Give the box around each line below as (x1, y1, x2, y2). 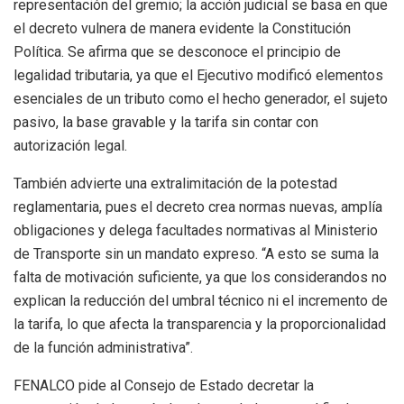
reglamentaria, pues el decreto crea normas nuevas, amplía (14, 197, 382, 216)
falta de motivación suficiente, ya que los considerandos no (14, 268, 387, 286)
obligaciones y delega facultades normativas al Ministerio (14, 221, 378, 239)
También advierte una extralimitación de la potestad (14, 174, 337, 192)
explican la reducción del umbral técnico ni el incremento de (14, 291, 388, 309)
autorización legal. (14, 136, 127, 154)
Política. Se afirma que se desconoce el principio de (14, 42, 341, 60)
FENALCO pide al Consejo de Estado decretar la (14, 376, 314, 394)
